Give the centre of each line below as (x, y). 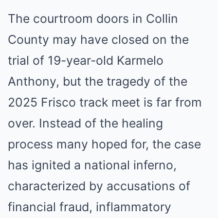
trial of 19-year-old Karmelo (86, 60)
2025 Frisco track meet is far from (105, 102)
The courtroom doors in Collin (93, 18)
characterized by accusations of (99, 186)
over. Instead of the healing (85, 123)
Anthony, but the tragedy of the (98, 81)
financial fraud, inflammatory (90, 207)
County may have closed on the (98, 39)
